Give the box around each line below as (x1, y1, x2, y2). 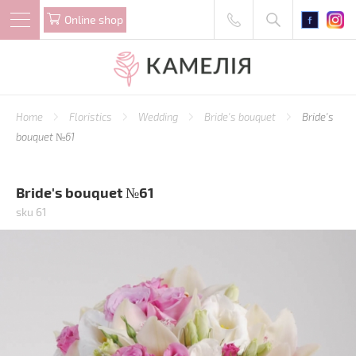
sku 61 (16, 205, 47, 219)
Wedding (138, 110, 180, 123)
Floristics (69, 110, 114, 123)
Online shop (64, 12, 123, 26)
